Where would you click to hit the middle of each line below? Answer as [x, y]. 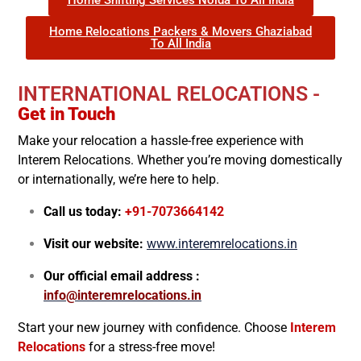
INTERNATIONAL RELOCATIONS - [169, 93]
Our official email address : [122, 276]
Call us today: [83, 211]
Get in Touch [66, 114]
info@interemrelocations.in [122, 295]
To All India [180, 43]
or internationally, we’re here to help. [118, 179]
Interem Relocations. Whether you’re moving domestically [180, 160]
